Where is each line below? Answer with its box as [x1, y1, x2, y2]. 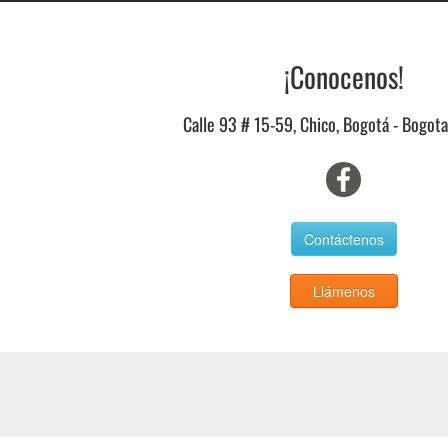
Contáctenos [303, 228, 384, 249]
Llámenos [312, 280, 375, 301]
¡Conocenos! [283, 55, 404, 97]
